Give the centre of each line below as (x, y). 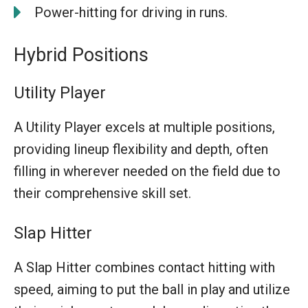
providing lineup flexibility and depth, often (141, 149)
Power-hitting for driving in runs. (131, 12)
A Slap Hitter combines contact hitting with (144, 267)
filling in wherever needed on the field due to (147, 171)
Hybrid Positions (81, 55)
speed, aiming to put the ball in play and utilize (152, 289)
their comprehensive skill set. (102, 193)
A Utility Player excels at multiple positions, (144, 127)
